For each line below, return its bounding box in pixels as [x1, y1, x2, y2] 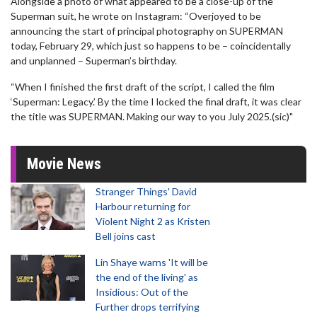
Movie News [27, 155, 101, 173]
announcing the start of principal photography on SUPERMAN [11, 25, 283, 37]
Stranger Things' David [96, 185, 197, 197]
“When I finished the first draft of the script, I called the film [11, 81, 275, 93]
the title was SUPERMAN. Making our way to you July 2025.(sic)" [11, 110, 293, 122]
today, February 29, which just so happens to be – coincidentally [11, 40, 291, 52]
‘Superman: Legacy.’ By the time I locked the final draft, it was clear [11, 96, 301, 108]
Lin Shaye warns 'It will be [96, 256, 208, 268]
